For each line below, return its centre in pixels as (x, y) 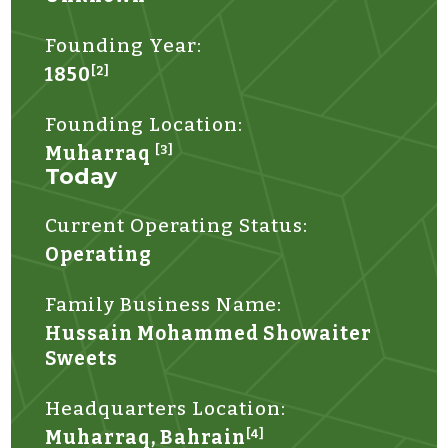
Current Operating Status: (177, 225)
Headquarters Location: (166, 408)
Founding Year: (124, 45)
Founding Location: (144, 124)
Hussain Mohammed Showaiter (209, 333)
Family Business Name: (164, 304)
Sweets (82, 358)
